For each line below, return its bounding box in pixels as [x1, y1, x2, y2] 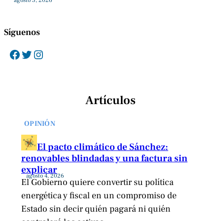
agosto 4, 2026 [26, 171, 64, 180]
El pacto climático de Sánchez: [37, 140, 168, 153]
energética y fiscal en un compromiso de [21, 189, 177, 201]
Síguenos [4, 27, 40, 38]
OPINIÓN [24, 119, 56, 129]
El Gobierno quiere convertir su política [21, 176, 174, 188]
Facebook [8, 46, 14, 62]
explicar [21, 163, 57, 176]
